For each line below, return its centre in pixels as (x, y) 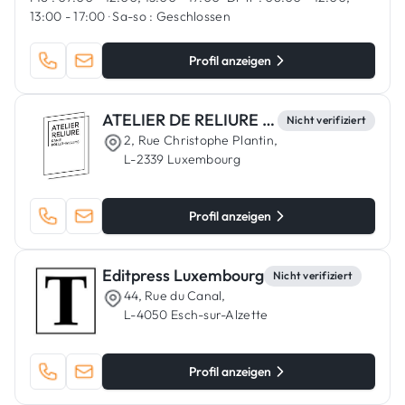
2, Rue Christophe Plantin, (201, 140)
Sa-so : (133, 16)
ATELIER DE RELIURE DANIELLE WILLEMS (268, 120)
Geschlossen (192, 16)
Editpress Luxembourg (183, 275)
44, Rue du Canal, (175, 296)
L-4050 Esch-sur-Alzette (196, 315)
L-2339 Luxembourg (183, 159)
